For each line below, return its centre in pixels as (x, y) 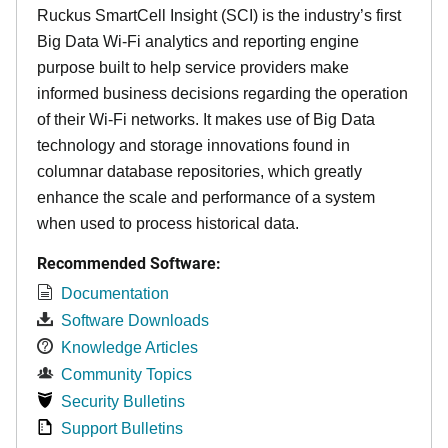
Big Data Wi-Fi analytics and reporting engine (198, 41)
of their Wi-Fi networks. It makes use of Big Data (206, 119)
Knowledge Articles (129, 347)
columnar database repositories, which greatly (199, 171)
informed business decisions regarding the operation (222, 93)
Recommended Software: (129, 262)
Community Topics (126, 374)
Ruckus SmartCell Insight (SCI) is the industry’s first (219, 15)
